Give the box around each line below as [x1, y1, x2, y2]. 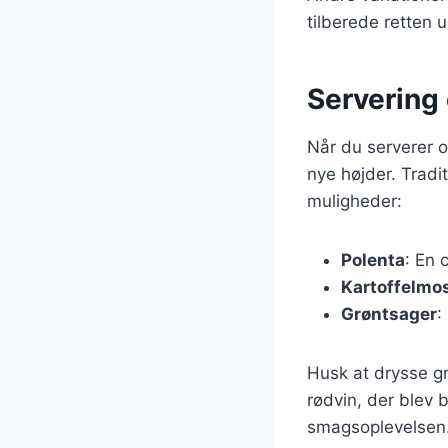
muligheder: [307, 190, 402, 211]
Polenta [341, 249, 405, 270]
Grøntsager [341, 303, 437, 324]
